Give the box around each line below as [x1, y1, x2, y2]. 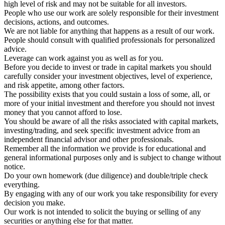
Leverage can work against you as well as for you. [4, 53, 163, 62]
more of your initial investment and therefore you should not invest [4, 98, 214, 107]
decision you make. [4, 198, 65, 207]
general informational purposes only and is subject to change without [4, 153, 221, 162]
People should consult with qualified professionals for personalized [4, 35, 215, 44]
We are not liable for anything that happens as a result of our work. [4, 26, 214, 35]
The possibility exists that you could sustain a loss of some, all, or [4, 89, 210, 98]
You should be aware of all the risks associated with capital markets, [4, 117, 218, 126]
